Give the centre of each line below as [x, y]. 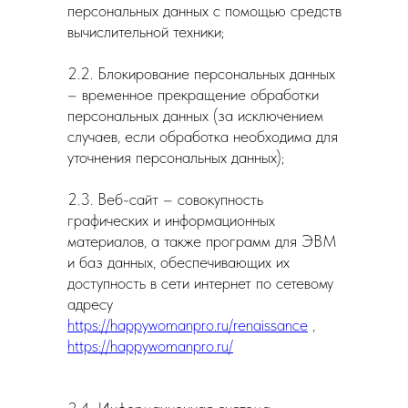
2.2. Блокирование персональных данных [201, 73]
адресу [90, 304]
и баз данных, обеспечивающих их [178, 262]
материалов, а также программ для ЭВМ [202, 241]
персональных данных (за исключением [195, 115]
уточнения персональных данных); [176, 157]
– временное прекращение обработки [193, 94]
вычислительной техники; [146, 31]
